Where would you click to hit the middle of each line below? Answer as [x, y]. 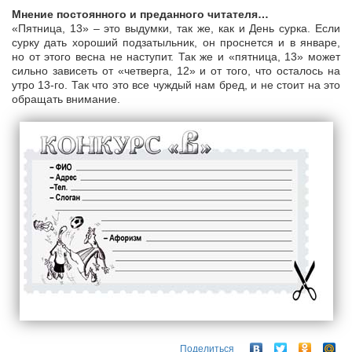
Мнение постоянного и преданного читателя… [140, 15]
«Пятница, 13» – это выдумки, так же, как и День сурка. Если [176, 29]
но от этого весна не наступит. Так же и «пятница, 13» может [176, 57]
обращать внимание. [66, 99]
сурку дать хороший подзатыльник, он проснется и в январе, [176, 43]
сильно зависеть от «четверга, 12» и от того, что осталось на [176, 71]
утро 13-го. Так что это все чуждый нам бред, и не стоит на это [176, 85]
